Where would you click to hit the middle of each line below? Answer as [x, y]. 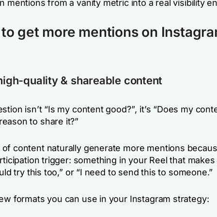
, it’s [144, 109]
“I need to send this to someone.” [145, 172]
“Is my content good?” [90, 109]
